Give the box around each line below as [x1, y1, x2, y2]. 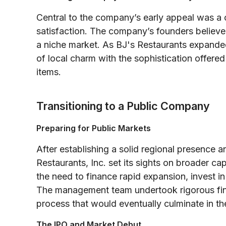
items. [36, 66, 61, 77]
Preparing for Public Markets [36, 123, 151, 133]
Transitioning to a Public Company [36, 99, 210, 112]
